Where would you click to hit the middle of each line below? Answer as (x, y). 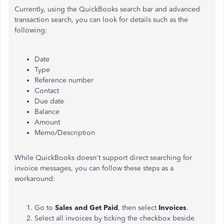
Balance (47, 112)
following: (31, 30)
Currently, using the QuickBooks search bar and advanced (107, 9)
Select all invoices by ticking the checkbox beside (114, 218)
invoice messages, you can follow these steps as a (94, 168)
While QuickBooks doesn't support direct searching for (103, 158)
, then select (138, 208)
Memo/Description (65, 133)
